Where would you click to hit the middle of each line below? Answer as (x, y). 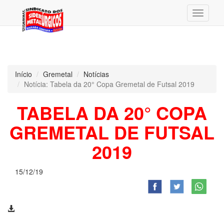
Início (23, 74)
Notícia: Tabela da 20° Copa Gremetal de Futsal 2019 (109, 84)
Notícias (96, 74)
